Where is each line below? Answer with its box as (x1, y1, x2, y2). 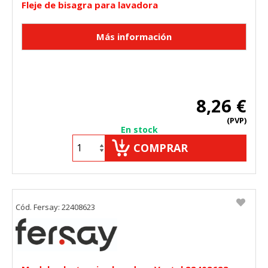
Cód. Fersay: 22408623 (16, 201, 95, 212)
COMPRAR (133, 140, 188, 155)
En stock (121, 123, 158, 135)
